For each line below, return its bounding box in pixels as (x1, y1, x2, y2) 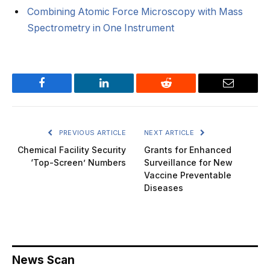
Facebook (41, 86, 83, 98)
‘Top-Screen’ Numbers (31, 157, 126, 168)
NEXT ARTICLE (144, 128, 196, 137)
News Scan (12, 253, 75, 268)
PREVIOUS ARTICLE (57, 128, 126, 137)
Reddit (165, 86, 194, 98)
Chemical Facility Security (17, 145, 126, 155)
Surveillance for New (144, 157, 233, 168)
